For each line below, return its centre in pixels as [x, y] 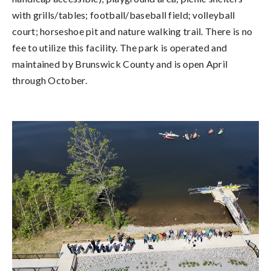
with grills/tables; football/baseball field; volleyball [124, 15]
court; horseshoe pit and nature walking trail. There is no [132, 31]
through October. [50, 80]
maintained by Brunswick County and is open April [120, 64]
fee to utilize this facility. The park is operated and [120, 47]
